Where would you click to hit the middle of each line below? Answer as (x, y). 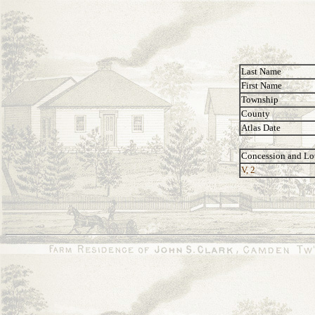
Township (260, 99)
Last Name (261, 71)
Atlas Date (261, 128)
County (256, 114)
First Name (262, 85)
